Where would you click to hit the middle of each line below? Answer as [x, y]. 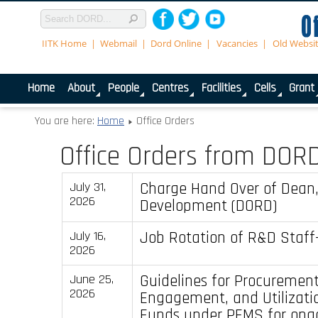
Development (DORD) [208, 205]
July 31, [87, 187]
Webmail [119, 43]
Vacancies [237, 43]
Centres [170, 88]
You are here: [66, 121]
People [123, 88]
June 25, [91, 279]
